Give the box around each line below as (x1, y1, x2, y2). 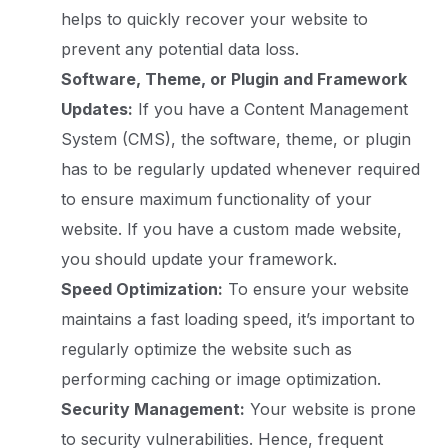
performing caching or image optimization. (61, 369, 382, 390)
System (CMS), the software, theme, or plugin (61, 129, 412, 150)
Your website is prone (245, 399, 417, 420)
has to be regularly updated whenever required (61, 159, 421, 180)
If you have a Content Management (133, 99, 409, 120)
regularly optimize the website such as (61, 339, 353, 360)
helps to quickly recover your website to (61, 9, 369, 30)
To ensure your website (223, 279, 410, 300)
